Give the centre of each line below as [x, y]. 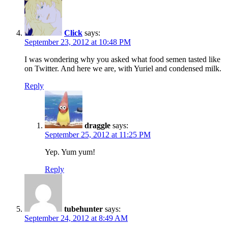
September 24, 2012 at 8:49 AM [76, 218]
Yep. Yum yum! [70, 152]
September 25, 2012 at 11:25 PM [98, 134]
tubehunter [83, 209]
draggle [97, 125]
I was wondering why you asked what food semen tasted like [122, 59]
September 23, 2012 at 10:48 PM [78, 42]
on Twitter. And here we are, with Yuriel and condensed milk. [123, 68]
